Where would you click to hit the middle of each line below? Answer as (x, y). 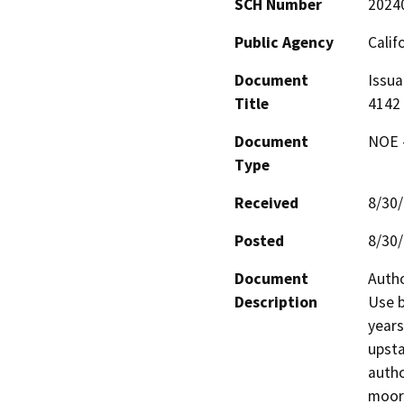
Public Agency (284, 42)
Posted (259, 240)
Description (276, 302)
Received (266, 202)
